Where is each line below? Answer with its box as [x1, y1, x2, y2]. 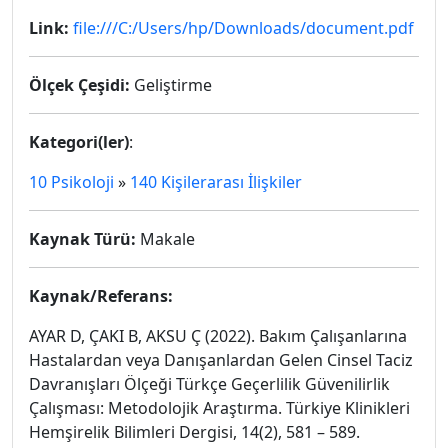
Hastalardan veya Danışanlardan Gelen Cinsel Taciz [29, 349, 413, 371]
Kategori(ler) [29, 131, 129, 153]
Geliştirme [130, 74, 212, 96]
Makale [136, 228, 195, 250]
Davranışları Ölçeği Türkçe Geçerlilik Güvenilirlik [29, 373, 390, 395]
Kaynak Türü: [29, 228, 136, 250]
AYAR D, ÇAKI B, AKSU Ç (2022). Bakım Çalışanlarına [29, 325, 407, 347]
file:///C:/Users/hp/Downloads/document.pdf [73, 17, 414, 39]
